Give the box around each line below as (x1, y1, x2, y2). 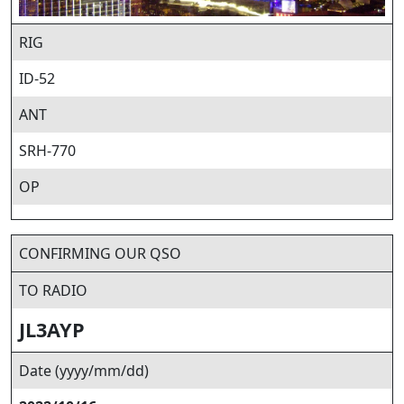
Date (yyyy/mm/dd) (19, 361, 149, 381)
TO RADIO (19, 280, 87, 300)
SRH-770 (19, 141, 76, 161)
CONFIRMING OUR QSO (19, 243, 181, 263)
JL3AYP (19, 317, 85, 343)
